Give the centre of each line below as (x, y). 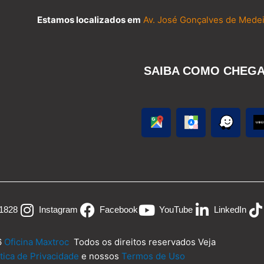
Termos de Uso (153, 256)
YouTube (176, 210)
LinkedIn (230, 210)
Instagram (59, 210)
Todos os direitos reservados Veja (143, 242)
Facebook (118, 210)
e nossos (100, 256)
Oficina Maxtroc (37, 242)
